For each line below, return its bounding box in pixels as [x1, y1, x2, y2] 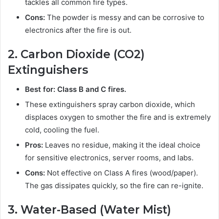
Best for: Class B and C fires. [25, 85, 126, 94]
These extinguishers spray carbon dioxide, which [25, 100, 195, 109]
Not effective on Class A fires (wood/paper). [45, 168, 198, 178]
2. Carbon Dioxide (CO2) [8, 47, 145, 61]
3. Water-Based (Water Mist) [8, 203, 171, 217]
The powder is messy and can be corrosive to [45, 12, 204, 22]
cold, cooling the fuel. [25, 125, 99, 135]
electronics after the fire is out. [25, 25, 131, 35]
